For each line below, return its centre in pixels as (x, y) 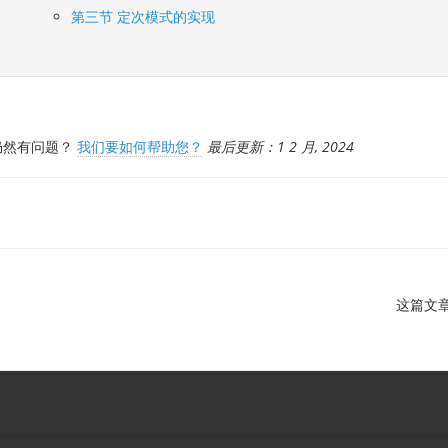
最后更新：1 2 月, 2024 (280, 146)
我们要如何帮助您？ (139, 146)
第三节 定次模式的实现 (142, 16)
